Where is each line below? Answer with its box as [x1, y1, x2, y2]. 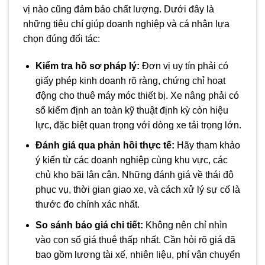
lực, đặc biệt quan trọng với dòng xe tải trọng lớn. [35, 119, 241, 130]
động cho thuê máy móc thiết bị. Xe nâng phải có [35, 90, 239, 101]
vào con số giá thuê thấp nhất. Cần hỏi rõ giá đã [35, 234, 235, 245]
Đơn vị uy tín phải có [139, 60, 228, 71]
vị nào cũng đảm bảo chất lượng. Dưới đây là [23, 4, 214, 14]
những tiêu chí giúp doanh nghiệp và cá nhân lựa [23, 18, 230, 29]
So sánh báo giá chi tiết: [35, 219, 143, 230]
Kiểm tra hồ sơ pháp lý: [35, 60, 140, 71]
